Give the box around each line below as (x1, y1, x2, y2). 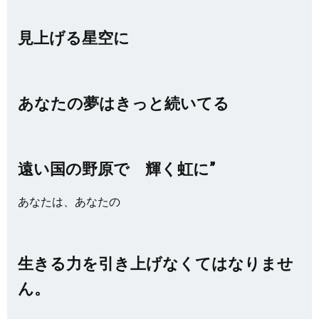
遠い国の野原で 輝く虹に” (18, 159, 215, 178)
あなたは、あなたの (18, 194, 120, 208)
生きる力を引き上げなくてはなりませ (18, 253, 293, 273)
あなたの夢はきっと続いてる (18, 93, 229, 113)
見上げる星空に (18, 28, 130, 47)
